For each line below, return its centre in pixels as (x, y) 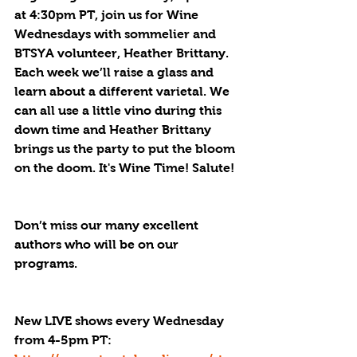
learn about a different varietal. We (124, 91)
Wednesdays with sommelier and (117, 34)
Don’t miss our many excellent (108, 225)
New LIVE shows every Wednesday (121, 321)
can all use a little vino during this (120, 110)
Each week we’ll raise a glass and (116, 72)
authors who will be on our (98, 244)
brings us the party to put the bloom (126, 149)
